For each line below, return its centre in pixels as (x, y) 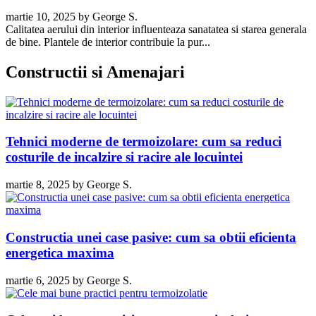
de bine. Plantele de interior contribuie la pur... (108, 42)
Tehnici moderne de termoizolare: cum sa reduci (144, 142)
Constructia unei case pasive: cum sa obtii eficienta (151, 237)
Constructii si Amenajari (95, 72)
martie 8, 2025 (38, 185)
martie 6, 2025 (38, 280)
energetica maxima (60, 253)
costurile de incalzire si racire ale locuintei (124, 157)
